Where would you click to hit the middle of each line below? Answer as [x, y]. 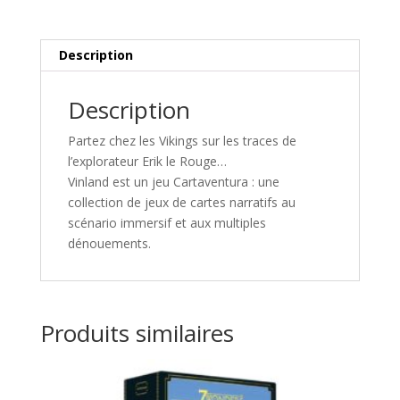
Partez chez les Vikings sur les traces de [182, 140]
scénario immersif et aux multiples [167, 222]
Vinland [88, 181]
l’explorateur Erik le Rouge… [147, 161]
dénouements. [109, 243]
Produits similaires [137, 333]
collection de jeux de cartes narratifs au [181, 202]
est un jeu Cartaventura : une [194, 181]
